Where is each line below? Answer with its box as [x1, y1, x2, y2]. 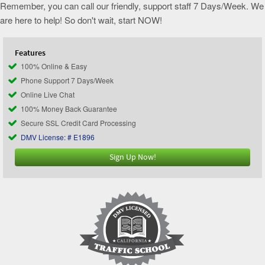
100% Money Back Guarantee [21, 104, 117, 114]
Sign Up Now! [109, 153, 156, 163]
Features [15, 49, 46, 59]
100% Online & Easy [21, 61, 87, 72]
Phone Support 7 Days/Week [21, 75, 114, 86]
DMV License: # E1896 [21, 132, 95, 143]
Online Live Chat [21, 89, 75, 100]
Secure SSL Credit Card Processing [21, 118, 136, 128]
